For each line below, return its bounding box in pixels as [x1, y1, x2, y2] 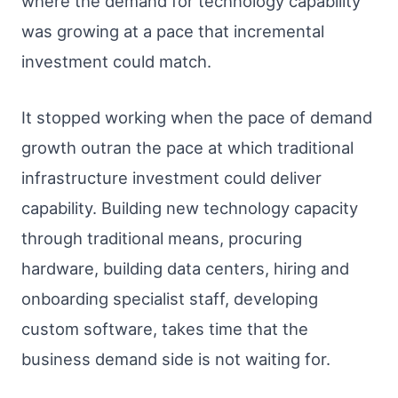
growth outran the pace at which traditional [21, 138, 354, 158]
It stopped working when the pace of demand [21, 107, 372, 128]
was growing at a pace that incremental [21, 20, 324, 41]
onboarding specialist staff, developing [21, 289, 318, 309]
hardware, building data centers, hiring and [21, 259, 349, 279]
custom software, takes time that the [21, 319, 308, 339]
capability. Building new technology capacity [21, 198, 358, 219]
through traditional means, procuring [21, 228, 302, 249]
